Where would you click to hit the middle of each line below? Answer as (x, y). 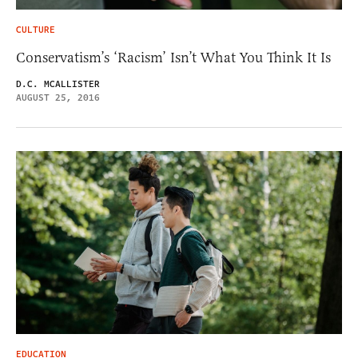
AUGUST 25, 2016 (58, 97)
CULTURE (36, 30)
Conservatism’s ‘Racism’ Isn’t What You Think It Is (173, 57)
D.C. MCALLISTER (58, 84)
